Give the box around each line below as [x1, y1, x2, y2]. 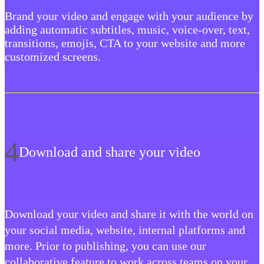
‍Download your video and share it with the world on [5, 207, 253, 221]
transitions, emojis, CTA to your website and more [5, 37, 245, 50]
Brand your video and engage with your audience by [5, 9, 253, 23]
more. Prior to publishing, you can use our [5, 239, 206, 253]
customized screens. [5, 50, 101, 64]
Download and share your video [19, 144, 200, 160]
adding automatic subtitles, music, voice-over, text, [5, 23, 250, 37]
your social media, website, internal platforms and [5, 223, 245, 237]
